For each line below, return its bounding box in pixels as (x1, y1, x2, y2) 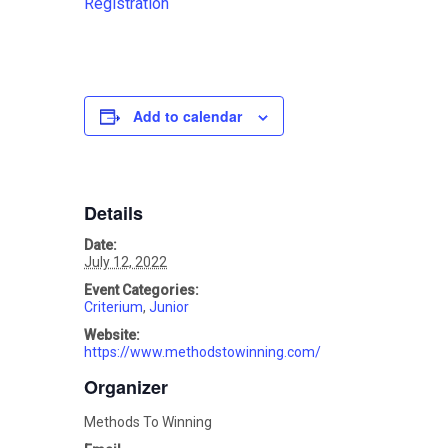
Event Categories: (84, 282, 199, 299)
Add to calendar (133, 106, 242, 126)
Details (84, 200, 143, 227)
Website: (84, 327, 140, 344)
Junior (149, 299, 189, 316)
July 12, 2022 (84, 254, 167, 271)
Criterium (84, 299, 143, 316)
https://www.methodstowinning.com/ (84, 344, 321, 361)
